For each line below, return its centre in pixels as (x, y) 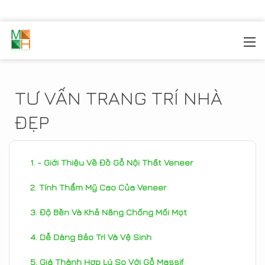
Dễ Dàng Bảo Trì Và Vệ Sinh (96, 237)
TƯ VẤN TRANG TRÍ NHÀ (119, 98)
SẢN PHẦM (113, 42)
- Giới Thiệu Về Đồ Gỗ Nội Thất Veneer (115, 162)
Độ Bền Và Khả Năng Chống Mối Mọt (113, 212)
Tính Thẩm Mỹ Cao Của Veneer (103, 187)
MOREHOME (58, 42)
